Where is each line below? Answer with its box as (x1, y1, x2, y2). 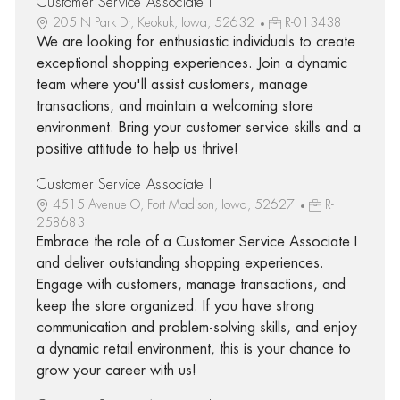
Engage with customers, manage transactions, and (36, 277, 346, 292)
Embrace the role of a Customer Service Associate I (36, 234, 357, 249)
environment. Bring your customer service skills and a (36, 120, 361, 135)
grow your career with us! (36, 362, 196, 378)
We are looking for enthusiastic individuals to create (36, 34, 355, 49)
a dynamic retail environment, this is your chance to (36, 341, 351, 356)
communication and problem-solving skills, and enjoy (36, 320, 357, 335)
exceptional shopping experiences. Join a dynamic (36, 55, 347, 71)
